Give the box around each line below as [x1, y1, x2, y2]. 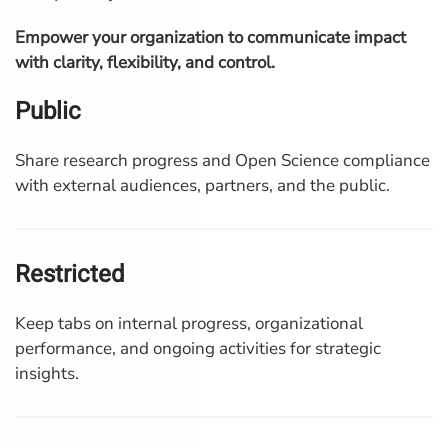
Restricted [15, 257, 125, 292]
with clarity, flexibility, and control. [15, 51, 275, 74]
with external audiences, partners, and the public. [15, 174, 390, 197]
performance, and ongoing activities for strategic [15, 337, 381, 360]
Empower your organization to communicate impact [15, 26, 406, 49]
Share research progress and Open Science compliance [15, 149, 430, 172]
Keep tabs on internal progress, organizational [15, 312, 363, 335]
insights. [15, 362, 79, 385]
